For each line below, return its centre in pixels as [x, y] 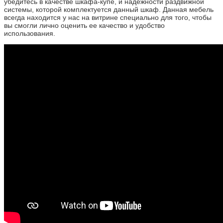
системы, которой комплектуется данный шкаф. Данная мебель [109, 9]
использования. [31, 33]
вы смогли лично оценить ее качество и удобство [84, 25]
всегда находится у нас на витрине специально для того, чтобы [108, 17]
